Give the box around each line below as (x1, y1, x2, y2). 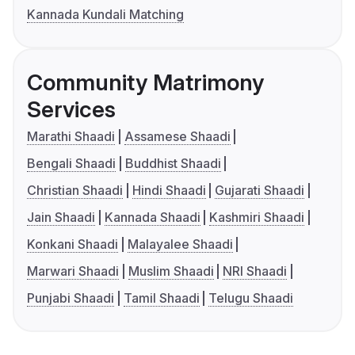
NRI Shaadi (223, 262, 288, 279)
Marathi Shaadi (27, 128, 115, 144)
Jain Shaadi (27, 208, 95, 225)
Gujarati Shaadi (215, 181, 305, 198)
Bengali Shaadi (27, 155, 116, 171)
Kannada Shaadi (104, 208, 200, 225)
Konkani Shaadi (27, 235, 118, 252)
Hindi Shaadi (132, 181, 206, 198)
